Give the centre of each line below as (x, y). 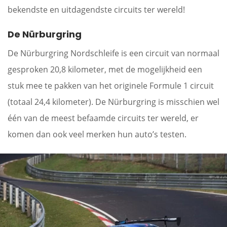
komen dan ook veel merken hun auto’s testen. (98, 134)
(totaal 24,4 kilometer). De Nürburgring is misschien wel (113, 102)
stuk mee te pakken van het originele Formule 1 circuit (111, 86)
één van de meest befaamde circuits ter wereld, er (103, 118)
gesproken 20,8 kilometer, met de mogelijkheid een (105, 69)
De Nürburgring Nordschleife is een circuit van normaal (113, 53)
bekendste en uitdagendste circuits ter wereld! (96, 10)
